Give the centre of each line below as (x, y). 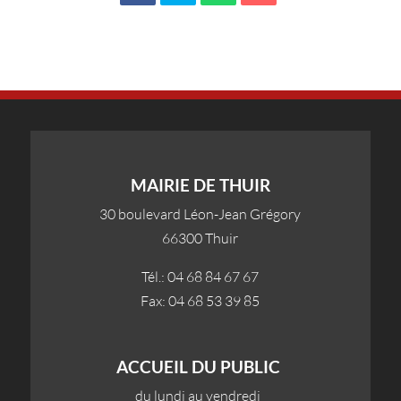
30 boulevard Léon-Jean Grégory (200, 213)
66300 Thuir (200, 238)
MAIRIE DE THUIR (200, 184)
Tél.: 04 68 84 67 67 (200, 276)
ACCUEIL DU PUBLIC (198, 366)
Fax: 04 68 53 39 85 (200, 300)
